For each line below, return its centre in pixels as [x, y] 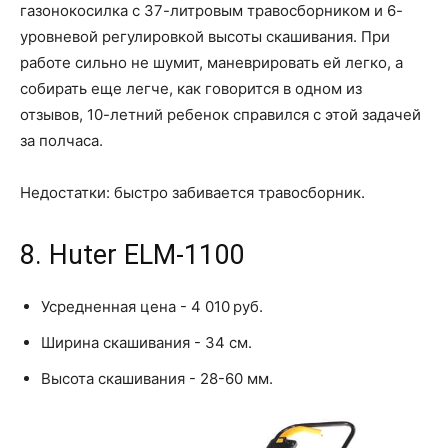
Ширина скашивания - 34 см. [146, 342]
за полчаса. [61, 140]
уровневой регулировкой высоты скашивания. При [205, 36]
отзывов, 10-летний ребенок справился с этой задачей [220, 114]
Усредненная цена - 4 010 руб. [152, 306]
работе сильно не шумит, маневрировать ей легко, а [211, 62]
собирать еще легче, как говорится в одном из [191, 88]
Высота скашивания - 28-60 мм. [157, 378]
